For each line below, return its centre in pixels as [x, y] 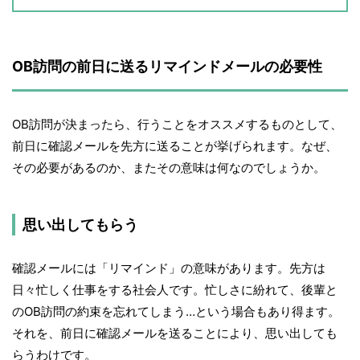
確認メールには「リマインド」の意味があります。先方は [169, 268]
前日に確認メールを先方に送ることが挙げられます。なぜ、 [175, 146]
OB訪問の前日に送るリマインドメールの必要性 [167, 67]
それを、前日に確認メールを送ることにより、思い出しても [175, 333]
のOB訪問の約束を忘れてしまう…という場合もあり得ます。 [176, 312]
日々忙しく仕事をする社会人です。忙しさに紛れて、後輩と [175, 290]
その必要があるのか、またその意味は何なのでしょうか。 [169, 168]
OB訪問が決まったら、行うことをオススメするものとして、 [177, 125]
